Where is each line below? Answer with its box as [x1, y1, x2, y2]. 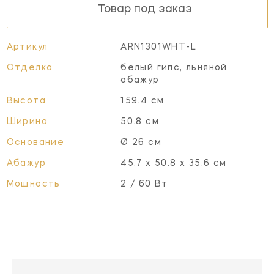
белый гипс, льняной [120, 63, 228, 72]
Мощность [6, 179, 61, 188]
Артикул [6, 42, 48, 51]
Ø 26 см [120, 138, 161, 147]
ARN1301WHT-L [120, 42, 196, 51]
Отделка [6, 63, 53, 72]
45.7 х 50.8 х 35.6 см [120, 158, 227, 168]
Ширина [6, 117, 48, 126]
